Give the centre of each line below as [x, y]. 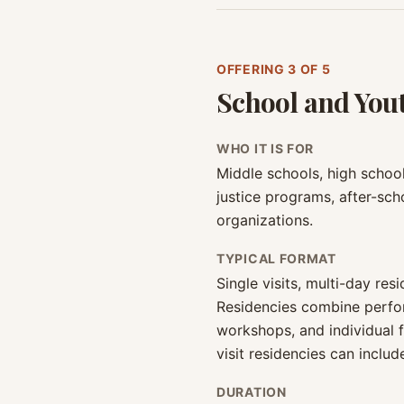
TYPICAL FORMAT [276, 258]
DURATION [252, 392]
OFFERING [252, 69]
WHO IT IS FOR [266, 148]
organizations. [265, 220]
